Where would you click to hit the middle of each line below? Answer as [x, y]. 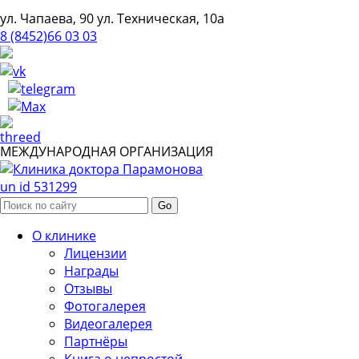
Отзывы [88, 288]
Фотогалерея [105, 306]
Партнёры [96, 341]
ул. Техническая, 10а [161, 18]
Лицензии [95, 253]
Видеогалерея [108, 324]
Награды [91, 271]
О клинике [64, 236]
